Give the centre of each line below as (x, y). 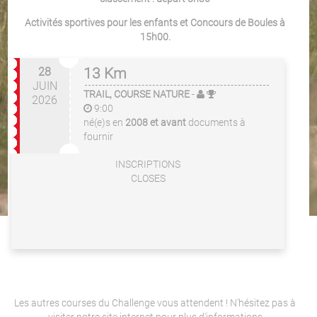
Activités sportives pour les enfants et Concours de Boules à (155, 23)
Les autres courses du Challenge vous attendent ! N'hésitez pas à (155, 303)
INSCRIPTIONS (148, 164)
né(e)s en (104, 122)
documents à (217, 122)
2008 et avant (156, 122)
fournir (98, 137)
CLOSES (148, 178)
